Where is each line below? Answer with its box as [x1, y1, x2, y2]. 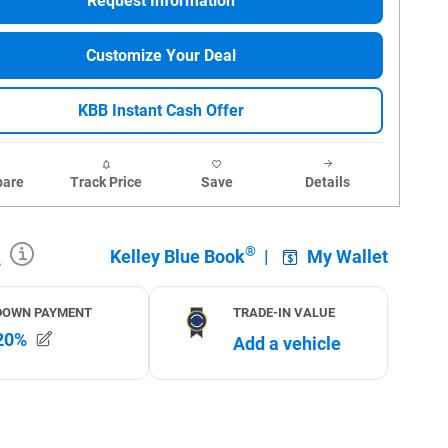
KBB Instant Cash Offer [78, 101, 244, 121]
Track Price [69, 174, 142, 191]
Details [305, 174, 350, 191]
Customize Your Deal [86, 46, 236, 66]
